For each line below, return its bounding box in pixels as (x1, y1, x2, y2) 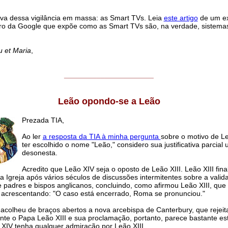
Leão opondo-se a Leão (58, 96, 160, 107)
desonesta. (21, 149, 58, 157)
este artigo (163, 14, 198, 22)
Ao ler (21, 132, 43, 141)
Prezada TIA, (21, 116, 64, 125)
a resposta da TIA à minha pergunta (42, 132, 161, 141)
